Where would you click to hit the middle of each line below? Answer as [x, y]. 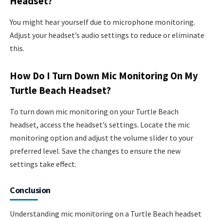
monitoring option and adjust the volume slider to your [101, 138]
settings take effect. [43, 164]
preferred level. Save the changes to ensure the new [95, 151]
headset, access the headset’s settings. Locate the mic [100, 125]
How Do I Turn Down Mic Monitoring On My [104, 76]
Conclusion [30, 190]
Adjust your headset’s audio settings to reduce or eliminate [107, 35]
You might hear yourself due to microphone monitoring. [102, 22]
